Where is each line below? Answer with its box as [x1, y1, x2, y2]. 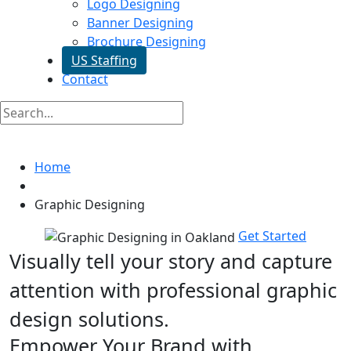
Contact [62, 71, 108, 89]
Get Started [238, 227, 306, 245]
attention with [9, 277, 147, 304]
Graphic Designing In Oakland [9, 122, 325, 154]
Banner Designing [87, 14, 194, 32]
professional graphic [147, 277, 337, 304]
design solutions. [9, 306, 169, 333]
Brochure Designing [87, 33, 206, 51]
